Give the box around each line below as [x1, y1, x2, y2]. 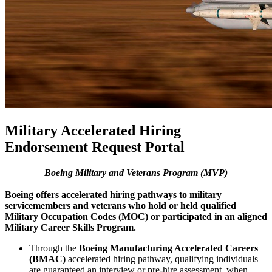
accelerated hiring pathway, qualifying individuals [68, 253, 258, 264]
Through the [29, 242, 79, 253]
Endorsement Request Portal [5, 138, 185, 155]
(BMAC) [29, 253, 68, 264]
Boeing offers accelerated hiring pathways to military [5, 189, 222, 200]
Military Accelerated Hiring [5, 122, 181, 138]
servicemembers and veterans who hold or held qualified [5, 200, 236, 211]
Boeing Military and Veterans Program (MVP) [44, 167, 228, 178]
